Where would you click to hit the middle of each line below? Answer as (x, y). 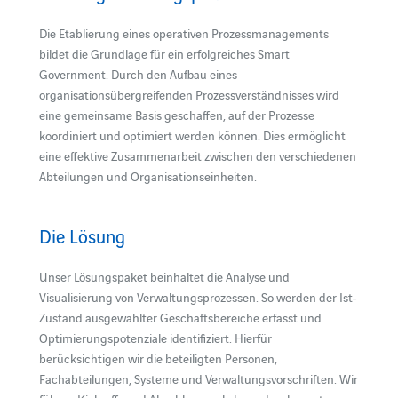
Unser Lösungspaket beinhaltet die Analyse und (164, 276)
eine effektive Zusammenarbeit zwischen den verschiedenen (197, 155)
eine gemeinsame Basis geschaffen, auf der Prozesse (176, 114)
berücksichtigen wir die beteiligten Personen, (158, 358)
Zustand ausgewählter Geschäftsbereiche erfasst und (180, 317)
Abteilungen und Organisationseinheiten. (147, 175)
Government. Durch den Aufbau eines (138, 73)
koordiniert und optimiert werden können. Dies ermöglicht (192, 135)
